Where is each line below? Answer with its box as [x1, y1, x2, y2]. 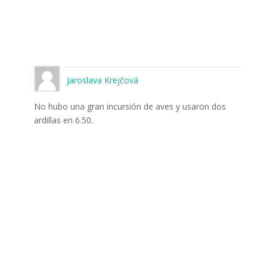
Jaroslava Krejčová [66, 74, 138, 86]
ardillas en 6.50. [33, 114, 93, 126]
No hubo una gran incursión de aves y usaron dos [33, 101, 226, 113]
